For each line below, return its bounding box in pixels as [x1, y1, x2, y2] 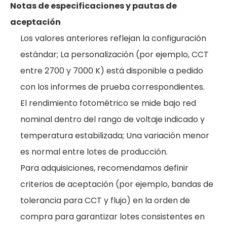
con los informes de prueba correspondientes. [20, 81, 205, 93]
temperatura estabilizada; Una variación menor [20, 130, 209, 141]
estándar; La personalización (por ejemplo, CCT [20, 49, 209, 60]
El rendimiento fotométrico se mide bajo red [20, 97, 196, 109]
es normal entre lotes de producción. [20, 146, 168, 158]
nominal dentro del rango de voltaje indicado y [20, 113, 205, 125]
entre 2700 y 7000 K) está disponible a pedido [20, 65, 203, 77]
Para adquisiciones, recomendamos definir [20, 162, 188, 174]
